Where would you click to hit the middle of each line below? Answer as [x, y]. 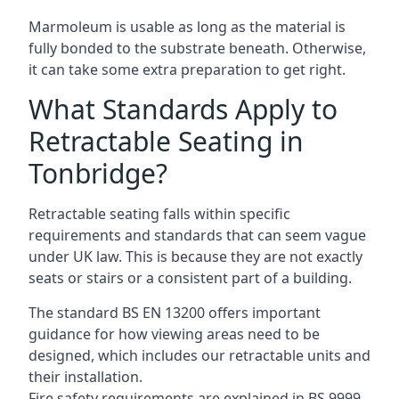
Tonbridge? [98, 173]
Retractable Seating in [166, 141]
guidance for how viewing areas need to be [174, 334]
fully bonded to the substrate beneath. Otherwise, [197, 48]
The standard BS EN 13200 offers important [175, 312]
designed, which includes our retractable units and [199, 355]
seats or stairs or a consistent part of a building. [190, 277]
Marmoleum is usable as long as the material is [187, 26]
